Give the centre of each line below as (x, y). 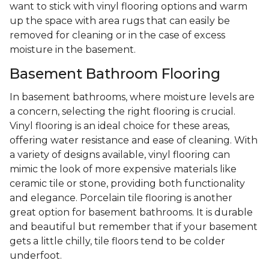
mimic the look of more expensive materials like (123, 169)
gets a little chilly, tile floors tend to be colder (117, 241)
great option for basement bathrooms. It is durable (131, 213)
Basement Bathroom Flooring (115, 74)
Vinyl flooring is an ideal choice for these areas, (119, 126)
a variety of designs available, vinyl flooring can (120, 155)
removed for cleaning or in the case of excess (117, 35)
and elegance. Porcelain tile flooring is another (121, 198)
